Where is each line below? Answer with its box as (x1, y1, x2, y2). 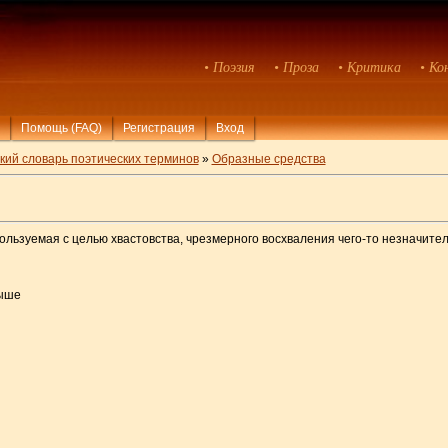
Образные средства (211, 151, 326, 166)
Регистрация (122, 120, 195, 135)
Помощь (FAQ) (20, 120, 102, 135)
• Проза (274, 60, 320, 75)
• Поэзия (204, 60, 256, 75)
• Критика (338, 60, 402, 75)
